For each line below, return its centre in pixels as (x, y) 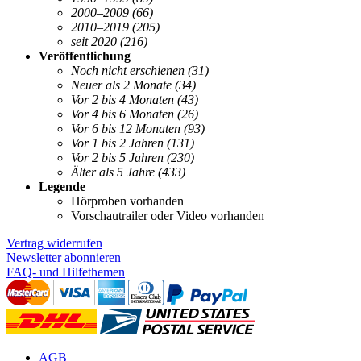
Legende (62, 186)
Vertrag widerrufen (54, 243)
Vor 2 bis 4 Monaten (122, 99)
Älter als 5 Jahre (113, 172)
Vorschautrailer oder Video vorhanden (168, 215)
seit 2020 (94, 41)
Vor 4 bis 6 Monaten (122, 114)
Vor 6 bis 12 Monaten (126, 128)
